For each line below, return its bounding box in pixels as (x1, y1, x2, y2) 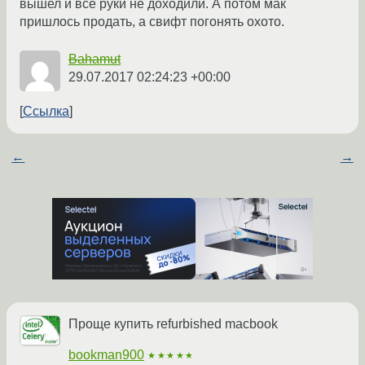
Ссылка (23, 104, 69, 119)
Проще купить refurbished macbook (68, 317, 278, 332)
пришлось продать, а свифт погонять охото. (20, 15, 284, 29)
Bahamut (68, 52, 121, 67)
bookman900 (68, 348, 144, 363)
